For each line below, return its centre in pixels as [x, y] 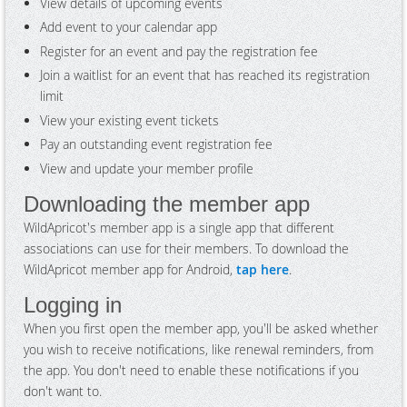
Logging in [73, 304]
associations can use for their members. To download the [186, 248]
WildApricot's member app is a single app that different [179, 227]
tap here [263, 269]
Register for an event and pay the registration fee [179, 51]
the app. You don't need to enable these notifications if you [191, 370]
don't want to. [63, 391]
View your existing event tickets [129, 120]
